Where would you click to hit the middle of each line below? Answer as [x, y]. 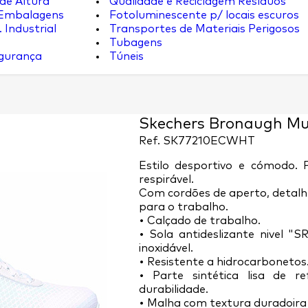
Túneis [125, 56]
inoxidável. [166, 248]
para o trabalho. [183, 207]
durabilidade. [173, 289]
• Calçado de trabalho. [199, 221]
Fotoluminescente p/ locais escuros [203, 15]
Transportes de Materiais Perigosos [203, 29]
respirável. [166, 179]
